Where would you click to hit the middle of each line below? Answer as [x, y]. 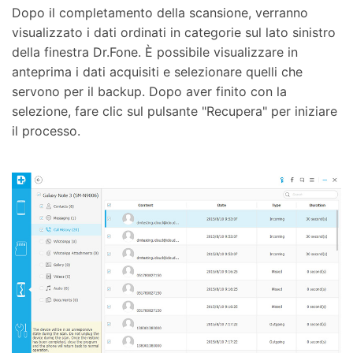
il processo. [46, 131]
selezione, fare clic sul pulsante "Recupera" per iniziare [175, 111]
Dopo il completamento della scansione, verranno [160, 13]
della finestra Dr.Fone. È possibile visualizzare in [155, 52]
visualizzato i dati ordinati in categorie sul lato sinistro [174, 33]
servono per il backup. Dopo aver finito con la [149, 92]
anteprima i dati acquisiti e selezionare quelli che [157, 72]
